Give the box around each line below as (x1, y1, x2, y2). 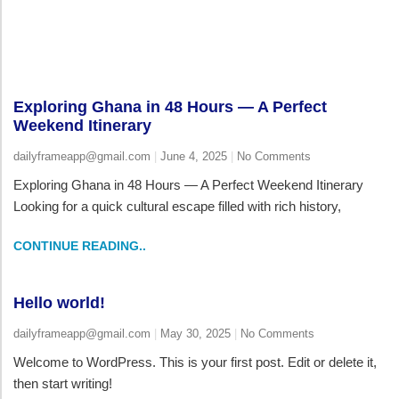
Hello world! (13, 293, 105, 312)
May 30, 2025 (157, 326, 234, 340)
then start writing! (13, 375, 112, 391)
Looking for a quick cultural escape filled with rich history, (13, 198, 341, 214)
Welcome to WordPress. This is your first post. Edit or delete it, (13, 354, 377, 370)
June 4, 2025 (157, 149, 231, 163)
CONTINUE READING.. (13, 238, 146, 253)
